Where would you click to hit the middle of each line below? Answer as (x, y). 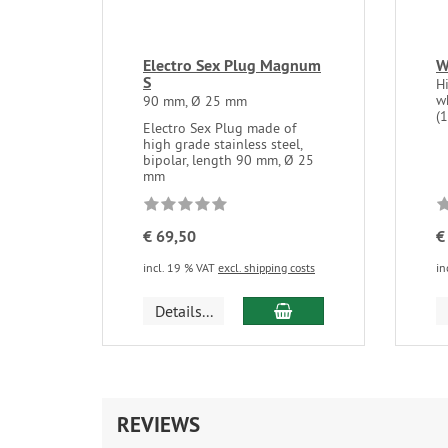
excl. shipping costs (266, 267)
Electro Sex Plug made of (219, 127)
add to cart (328, 309)
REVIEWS (158, 424)
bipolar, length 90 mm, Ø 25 (228, 159)
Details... (183, 310)
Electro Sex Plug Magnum (232, 65)
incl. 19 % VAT (180, 267)
